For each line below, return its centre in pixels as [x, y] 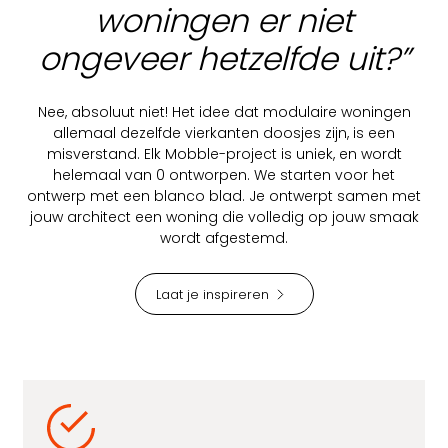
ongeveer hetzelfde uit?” [224, 59]
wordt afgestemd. [224, 238]
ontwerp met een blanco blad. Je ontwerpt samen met [224, 196]
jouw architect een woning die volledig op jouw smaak [224, 217]
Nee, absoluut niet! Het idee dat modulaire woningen [224, 112]
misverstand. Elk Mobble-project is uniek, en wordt [224, 154]
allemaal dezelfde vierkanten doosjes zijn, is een [224, 133]
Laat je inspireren [212, 294]
